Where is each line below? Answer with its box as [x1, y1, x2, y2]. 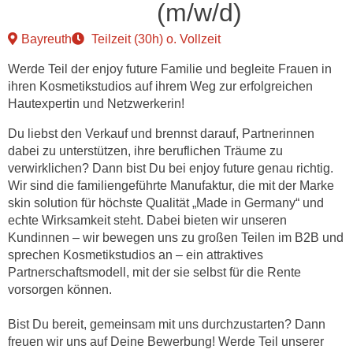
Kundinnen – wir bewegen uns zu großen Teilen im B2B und [8, 231, 344, 244]
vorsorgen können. [8, 283, 112, 296]
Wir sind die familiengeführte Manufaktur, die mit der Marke [8, 179, 334, 192]
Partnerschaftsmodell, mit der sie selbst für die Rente [8, 266, 301, 279]
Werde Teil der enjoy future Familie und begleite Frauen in [8, 62, 332, 76]
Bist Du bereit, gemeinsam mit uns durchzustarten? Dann [8, 318, 325, 331]
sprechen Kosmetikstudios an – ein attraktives [8, 248, 263, 262]
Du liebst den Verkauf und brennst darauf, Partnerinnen [8, 127, 314, 140]
